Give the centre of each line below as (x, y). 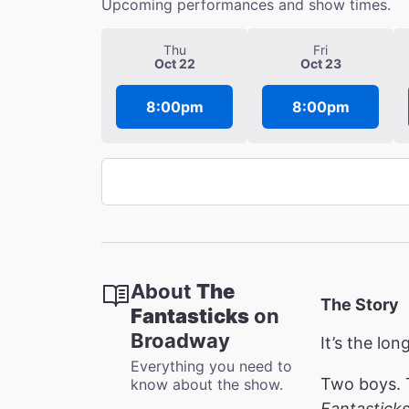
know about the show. (207, 384)
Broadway (180, 341)
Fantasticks (190, 316)
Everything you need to (211, 366)
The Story (360, 304)
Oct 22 (174, 63)
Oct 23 (320, 63)
